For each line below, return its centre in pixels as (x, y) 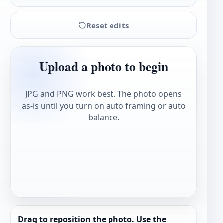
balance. (104, 117)
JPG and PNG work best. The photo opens (104, 93)
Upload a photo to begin (104, 66)
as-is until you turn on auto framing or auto (104, 105)
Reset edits (108, 25)
